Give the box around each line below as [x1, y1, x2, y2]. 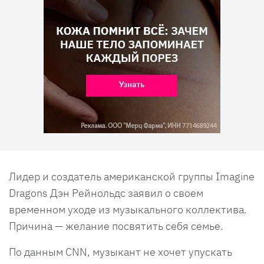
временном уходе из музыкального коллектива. [9, 202, 247, 216]
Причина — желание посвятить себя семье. [9, 219, 226, 233]
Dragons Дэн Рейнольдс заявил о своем [9, 186, 203, 200]
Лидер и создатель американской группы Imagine [9, 169, 255, 183]
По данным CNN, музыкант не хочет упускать [9, 245, 232, 259]
